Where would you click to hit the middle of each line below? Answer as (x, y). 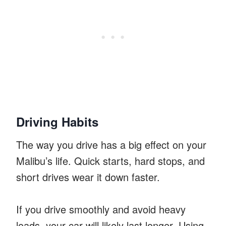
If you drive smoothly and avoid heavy (101, 209)
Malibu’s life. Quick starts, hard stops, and (110, 160)
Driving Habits (57, 121)
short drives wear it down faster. (88, 177)
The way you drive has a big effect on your (111, 144)
